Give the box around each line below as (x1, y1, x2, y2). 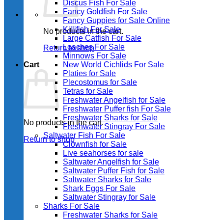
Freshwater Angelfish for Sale (63, 96, 165, 104)
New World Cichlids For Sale (63, 60, 164, 69)
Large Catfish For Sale (63, 34, 141, 42)
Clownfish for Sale (63, 140, 127, 148)
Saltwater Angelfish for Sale (63, 158, 159, 166)
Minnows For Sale (63, 52, 126, 60)
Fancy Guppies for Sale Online (63, 16, 170, 25)
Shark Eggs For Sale (63, 184, 136, 192)
